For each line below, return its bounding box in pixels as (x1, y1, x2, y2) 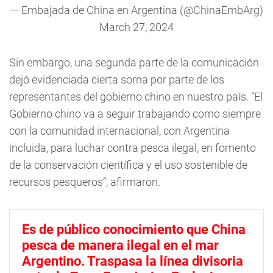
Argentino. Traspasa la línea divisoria (22, 253, 243, 269)
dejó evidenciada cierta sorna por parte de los (9, 73, 224, 86)
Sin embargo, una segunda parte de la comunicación (9, 56, 259, 69)
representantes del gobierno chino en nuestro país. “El (9, 90, 263, 103)
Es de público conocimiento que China (22, 222, 246, 237)
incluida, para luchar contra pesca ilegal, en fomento (9, 141, 256, 154)
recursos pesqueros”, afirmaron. (9, 175, 160, 188)
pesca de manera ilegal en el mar (22, 238, 219, 253)
